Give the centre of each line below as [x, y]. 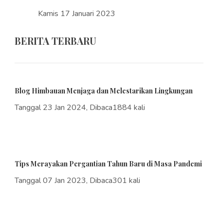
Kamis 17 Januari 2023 [77, 14]
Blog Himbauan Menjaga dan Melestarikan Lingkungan [104, 91]
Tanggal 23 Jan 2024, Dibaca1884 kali [80, 108]
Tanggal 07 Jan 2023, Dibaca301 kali [77, 181]
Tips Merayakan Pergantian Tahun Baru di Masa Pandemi [108, 164]
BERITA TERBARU [55, 41]
